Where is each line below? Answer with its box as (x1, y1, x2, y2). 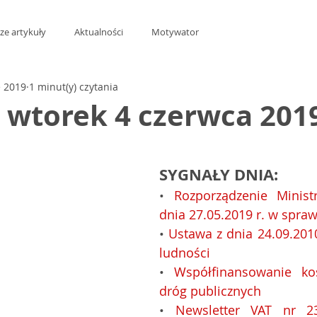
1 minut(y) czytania (29, 79, 118, 93)
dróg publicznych (159, 282, 261, 299)
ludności (159, 244, 210, 261)
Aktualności (74, 25, 123, 38)
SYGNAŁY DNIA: (159, 163, 278, 185)
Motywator (151, 25, 199, 38)
